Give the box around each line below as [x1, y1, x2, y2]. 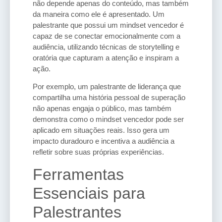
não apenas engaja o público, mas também [33, 104, 171, 113]
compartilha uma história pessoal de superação [33, 93, 185, 102]
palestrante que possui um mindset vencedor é [33, 20, 184, 29]
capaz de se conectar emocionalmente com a [33, 31, 180, 40]
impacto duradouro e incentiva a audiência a [33, 137, 174, 146]
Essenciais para [33, 184, 145, 202]
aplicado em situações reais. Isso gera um [33, 126, 169, 135]
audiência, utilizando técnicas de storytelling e [33, 42, 179, 51]
